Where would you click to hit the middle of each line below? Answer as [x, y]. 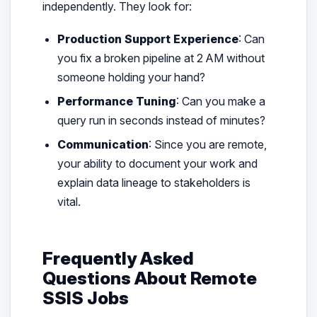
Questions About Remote [149, 278]
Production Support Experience [148, 39]
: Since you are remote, [208, 145]
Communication [103, 145]
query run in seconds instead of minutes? [162, 120]
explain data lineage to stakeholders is [154, 183]
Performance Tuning [117, 101]
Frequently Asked [118, 259]
